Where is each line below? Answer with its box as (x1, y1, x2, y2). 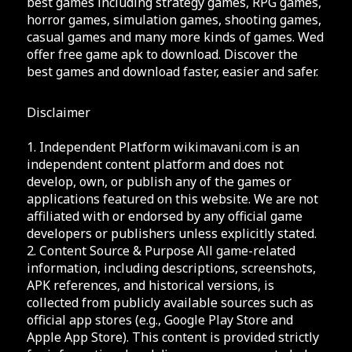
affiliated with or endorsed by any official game (26, 207, 302, 225)
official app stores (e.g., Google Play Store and (26, 310, 293, 328)
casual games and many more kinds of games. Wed (26, 27, 324, 46)
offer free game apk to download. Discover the (26, 45, 298, 63)
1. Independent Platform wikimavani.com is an (26, 137, 299, 156)
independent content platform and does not (26, 155, 284, 173)
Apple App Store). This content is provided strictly (26, 328, 319, 346)
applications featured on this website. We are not (26, 189, 318, 207)
